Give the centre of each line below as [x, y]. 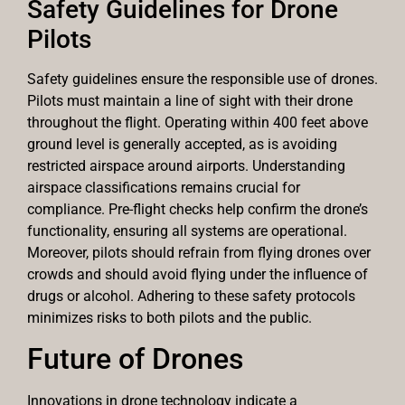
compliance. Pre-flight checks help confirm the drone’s [198, 209]
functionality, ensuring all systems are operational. [187, 231]
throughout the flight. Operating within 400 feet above [198, 122]
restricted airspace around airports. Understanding [186, 165]
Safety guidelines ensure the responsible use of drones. [202, 79]
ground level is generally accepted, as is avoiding [182, 144]
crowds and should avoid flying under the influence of [198, 274]
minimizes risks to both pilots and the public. [170, 317]
